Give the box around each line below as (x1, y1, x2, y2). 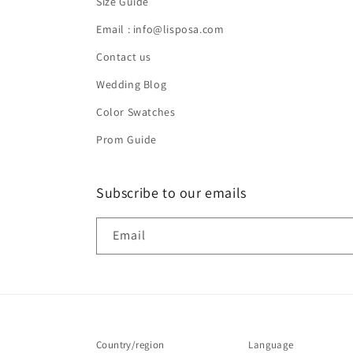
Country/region (96, 338, 165, 351)
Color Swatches (96, 105, 176, 119)
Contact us (96, 50, 151, 64)
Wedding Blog (96, 77, 167, 91)
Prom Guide (96, 132, 157, 147)
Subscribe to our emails (96, 184, 247, 202)
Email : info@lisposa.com (96, 22, 225, 36)
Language (248, 338, 294, 351)
